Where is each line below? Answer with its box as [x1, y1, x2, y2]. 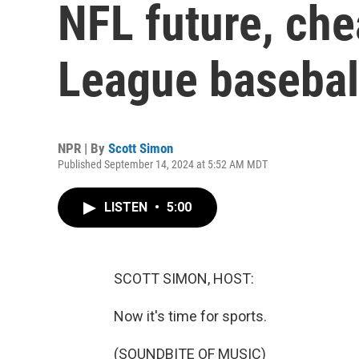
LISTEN [104, 200, 151, 215]
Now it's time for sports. [114, 308, 267, 325]
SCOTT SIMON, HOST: [114, 270, 254, 287]
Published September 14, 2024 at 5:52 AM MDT [58, 158, 268, 171]
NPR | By [58, 140, 108, 156]
